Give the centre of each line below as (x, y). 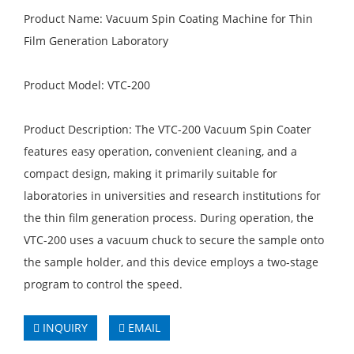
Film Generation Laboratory (96, 41)
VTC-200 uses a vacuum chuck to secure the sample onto (174, 240)
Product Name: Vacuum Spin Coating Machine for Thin (168, 19)
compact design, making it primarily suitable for (151, 173)
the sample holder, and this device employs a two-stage (171, 262)
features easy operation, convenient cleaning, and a (160, 151)
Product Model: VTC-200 (87, 85)
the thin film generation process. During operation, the (169, 218)
